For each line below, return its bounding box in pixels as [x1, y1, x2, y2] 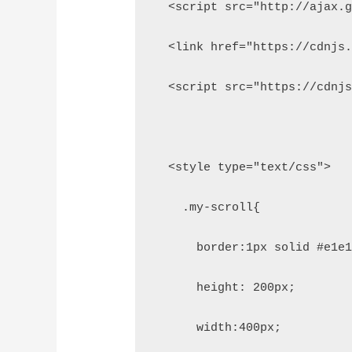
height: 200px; [154, 281, 296, 295]
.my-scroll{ [154, 201, 261, 215]
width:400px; [154, 321, 282, 335]
